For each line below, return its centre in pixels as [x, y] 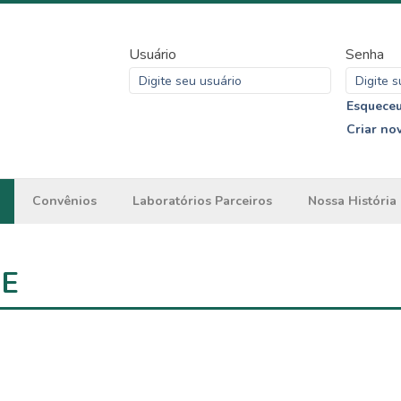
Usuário [152, 55]
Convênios [64, 201]
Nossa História [352, 201]
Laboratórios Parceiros [202, 201]
